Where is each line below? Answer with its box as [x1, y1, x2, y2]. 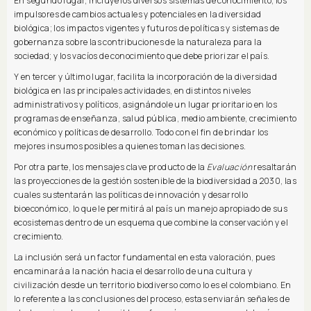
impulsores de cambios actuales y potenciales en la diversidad [14, 8, 262, 20]
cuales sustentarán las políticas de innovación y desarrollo [14, 188, 249, 201]
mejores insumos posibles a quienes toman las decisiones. [14, 140, 246, 152]
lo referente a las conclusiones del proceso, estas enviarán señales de [14, 292, 289, 305]
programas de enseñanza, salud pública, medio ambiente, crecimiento [14, 112, 297, 124]
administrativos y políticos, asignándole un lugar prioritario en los [14, 98, 278, 110]
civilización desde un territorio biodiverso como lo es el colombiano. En [14, 278, 292, 291]
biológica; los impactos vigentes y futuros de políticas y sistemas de [14, 22, 280, 34]
